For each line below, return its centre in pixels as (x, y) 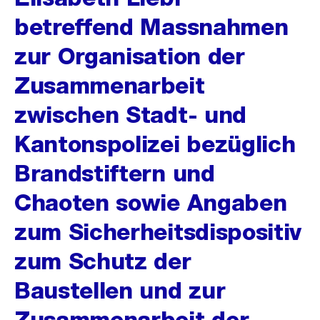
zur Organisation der (130, 56)
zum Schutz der (103, 261)
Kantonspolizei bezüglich (155, 144)
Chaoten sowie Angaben (151, 202)
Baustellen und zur (120, 290)
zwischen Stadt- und (130, 115)
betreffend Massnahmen (151, 27)
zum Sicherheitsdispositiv (158, 232)
